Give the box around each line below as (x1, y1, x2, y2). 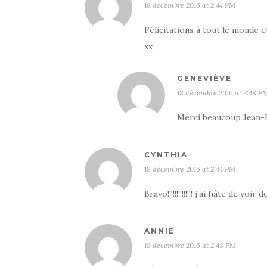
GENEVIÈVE (177, 74, 232, 83)
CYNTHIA (144, 150, 188, 159)
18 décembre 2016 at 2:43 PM (144, 241, 236, 250)
